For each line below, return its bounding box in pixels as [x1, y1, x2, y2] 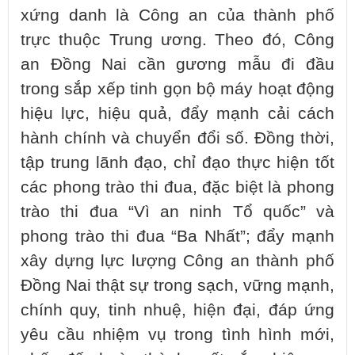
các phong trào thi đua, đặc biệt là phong [21, 177, 334, 197]
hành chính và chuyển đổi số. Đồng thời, [21, 128, 334, 147]
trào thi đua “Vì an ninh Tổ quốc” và [21, 201, 334, 221]
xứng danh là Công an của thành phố [21, 5, 334, 25]
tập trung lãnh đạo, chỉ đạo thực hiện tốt [21, 152, 334, 172]
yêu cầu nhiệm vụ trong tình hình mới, [21, 324, 334, 344]
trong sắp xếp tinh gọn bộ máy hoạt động [21, 78, 334, 98]
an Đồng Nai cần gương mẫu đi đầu [21, 54, 334, 74]
